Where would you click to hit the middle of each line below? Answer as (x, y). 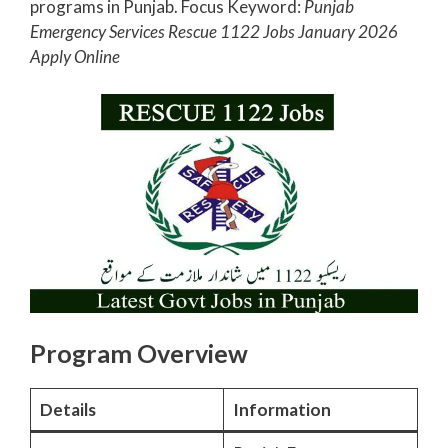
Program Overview (139, 352)
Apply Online (75, 56)
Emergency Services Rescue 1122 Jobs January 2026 (214, 31)
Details (67, 409)
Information (281, 409)
